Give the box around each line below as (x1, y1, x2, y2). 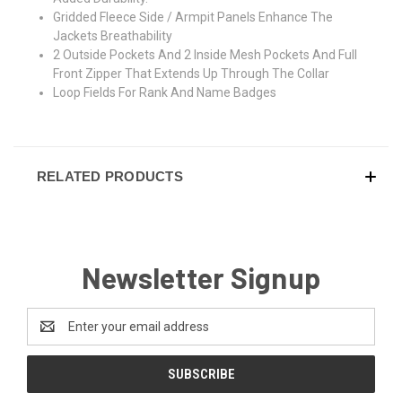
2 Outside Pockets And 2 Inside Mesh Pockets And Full (53, 47, 358, 62)
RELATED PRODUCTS (36, 168, 183, 184)
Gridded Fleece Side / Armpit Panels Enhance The (53, 9, 334, 24)
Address (27, 328, 74, 344)
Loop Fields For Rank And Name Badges (53, 84, 277, 100)
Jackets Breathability (53, 28, 173, 43)
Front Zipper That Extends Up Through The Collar (53, 66, 330, 81)
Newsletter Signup (81, 259, 321, 294)
